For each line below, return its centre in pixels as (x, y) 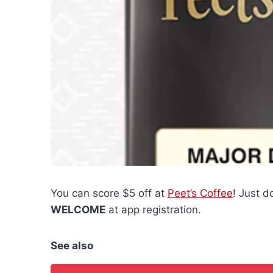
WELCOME (78, 209)
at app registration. (153, 209)
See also (72, 245)
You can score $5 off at (109, 193)
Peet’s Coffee (200, 193)
